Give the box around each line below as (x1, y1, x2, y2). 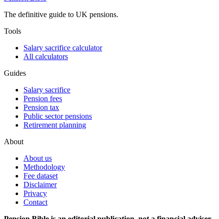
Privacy (23, 189, 47, 198)
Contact (23, 198, 47, 207)
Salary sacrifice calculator (23, 44, 102, 52)
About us (23, 154, 52, 163)
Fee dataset (23, 172, 58, 180)
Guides (4, 69, 26, 78)
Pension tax (23, 103, 59, 112)
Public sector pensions (23, 112, 92, 121)
